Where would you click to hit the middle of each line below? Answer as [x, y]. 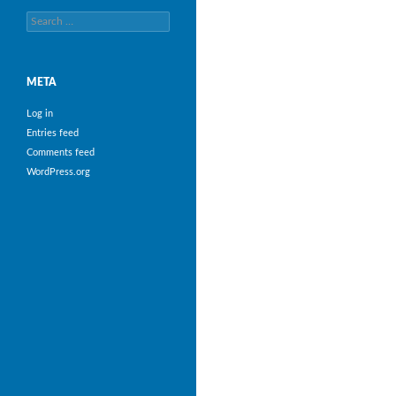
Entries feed [53, 133]
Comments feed [61, 152]
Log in [40, 113]
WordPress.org [58, 171]
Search [40, 17]
